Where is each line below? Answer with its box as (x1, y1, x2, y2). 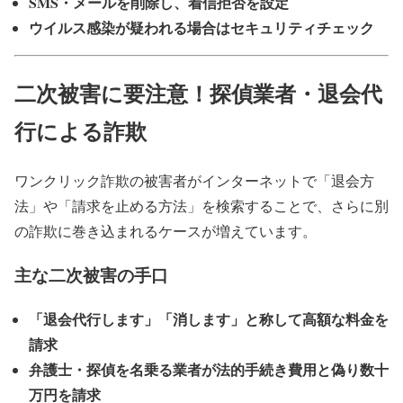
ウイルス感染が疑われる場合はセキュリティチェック (29, 17, 374, 39)
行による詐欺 (14, 115, 147, 148)
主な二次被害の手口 (14, 262, 168, 287)
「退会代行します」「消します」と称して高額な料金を (29, 308, 389, 329)
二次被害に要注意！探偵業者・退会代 (14, 77, 382, 110)
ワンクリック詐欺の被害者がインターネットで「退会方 (14, 171, 374, 191)
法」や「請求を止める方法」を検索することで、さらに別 (14, 196, 389, 216)
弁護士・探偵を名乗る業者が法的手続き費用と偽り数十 (29, 358, 389, 380)
